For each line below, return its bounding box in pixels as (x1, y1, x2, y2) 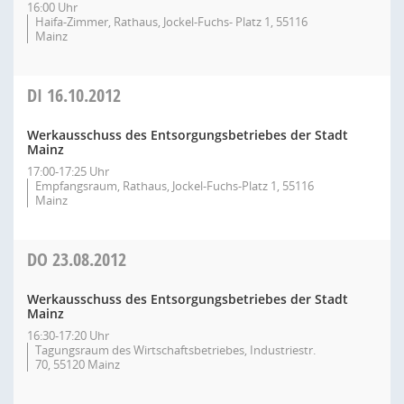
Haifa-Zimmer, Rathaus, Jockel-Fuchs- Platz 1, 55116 (35, 14, 308, 30)
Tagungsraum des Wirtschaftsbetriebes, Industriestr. (35, 342, 316, 358)
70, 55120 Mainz (35, 356, 120, 372)
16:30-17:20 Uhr (27, 327, 109, 344)
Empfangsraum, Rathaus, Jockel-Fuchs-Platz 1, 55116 (35, 178, 314, 194)
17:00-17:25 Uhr (27, 163, 109, 179)
